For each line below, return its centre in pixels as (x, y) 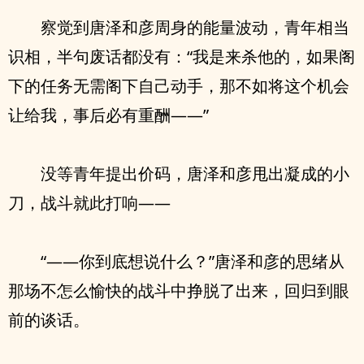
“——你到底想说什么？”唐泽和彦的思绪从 (193, 261)
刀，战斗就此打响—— (89, 203)
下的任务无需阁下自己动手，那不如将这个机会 (179, 86)
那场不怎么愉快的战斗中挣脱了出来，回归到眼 (179, 290)
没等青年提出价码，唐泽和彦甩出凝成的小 (195, 173)
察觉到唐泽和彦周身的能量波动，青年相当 (195, 27)
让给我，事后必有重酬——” (108, 115)
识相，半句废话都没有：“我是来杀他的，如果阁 (182, 56)
